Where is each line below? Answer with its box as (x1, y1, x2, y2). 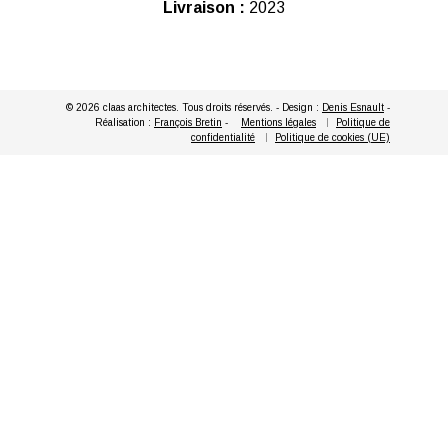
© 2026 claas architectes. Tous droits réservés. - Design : (66, 101, 322, 113)
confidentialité (191, 131, 255, 143)
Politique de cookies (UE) (275, 131, 390, 143)
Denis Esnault (322, 101, 384, 113)
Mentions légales (241, 116, 316, 128)
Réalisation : (95, 116, 154, 128)
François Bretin (154, 116, 222, 128)
